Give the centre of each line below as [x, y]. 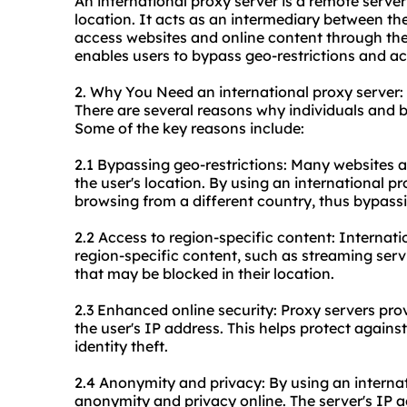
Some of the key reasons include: [189, 129]
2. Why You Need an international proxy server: [239, 92]
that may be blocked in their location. [204, 274]
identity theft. [121, 347]
